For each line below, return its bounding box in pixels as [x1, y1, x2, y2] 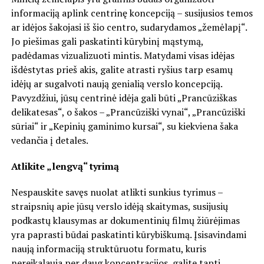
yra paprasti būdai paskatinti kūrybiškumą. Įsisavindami [11, 227, 246, 241]
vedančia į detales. [11, 133, 88, 147]
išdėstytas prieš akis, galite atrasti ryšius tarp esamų [11, 62, 233, 76]
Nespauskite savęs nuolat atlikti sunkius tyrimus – [11, 185, 223, 199]
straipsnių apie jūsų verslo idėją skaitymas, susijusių [11, 199, 228, 213]
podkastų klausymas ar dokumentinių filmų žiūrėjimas [11, 213, 240, 227]
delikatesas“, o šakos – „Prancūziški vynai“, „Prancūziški [11, 105, 245, 118]
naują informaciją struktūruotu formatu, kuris [11, 242, 206, 255]
